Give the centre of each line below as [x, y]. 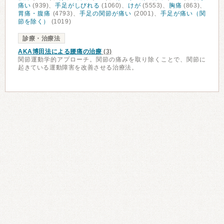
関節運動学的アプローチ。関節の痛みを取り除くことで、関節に [112, 59]
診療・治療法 [41, 38]
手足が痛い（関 [183, 13]
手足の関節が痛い [105, 13]
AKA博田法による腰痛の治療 [60, 51]
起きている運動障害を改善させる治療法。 [78, 67]
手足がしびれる [77, 5]
